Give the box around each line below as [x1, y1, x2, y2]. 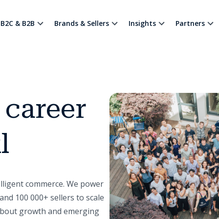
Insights [128, 19, 156, 28]
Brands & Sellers [54, 19, 109, 28]
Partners [175, 19, 205, 28]
